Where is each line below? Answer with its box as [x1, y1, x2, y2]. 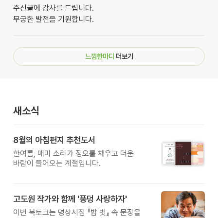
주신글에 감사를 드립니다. [13, 3, 94, 13]
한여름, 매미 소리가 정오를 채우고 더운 [13, 149, 134, 159]
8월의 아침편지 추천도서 [13, 135, 95, 145]
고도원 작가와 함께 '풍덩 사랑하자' [13, 194, 127, 204]
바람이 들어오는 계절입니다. [13, 159, 101, 168]
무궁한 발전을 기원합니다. [13, 14, 94, 24]
